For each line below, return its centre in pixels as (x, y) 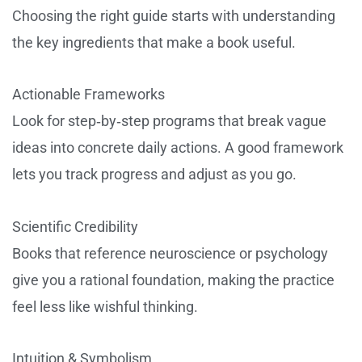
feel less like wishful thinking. (105, 306)
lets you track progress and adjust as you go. (154, 175)
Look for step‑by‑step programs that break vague (169, 121)
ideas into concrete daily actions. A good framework (178, 148)
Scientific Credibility (75, 226)
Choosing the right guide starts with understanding (174, 15)
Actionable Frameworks (88, 95)
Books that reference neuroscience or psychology (170, 253)
